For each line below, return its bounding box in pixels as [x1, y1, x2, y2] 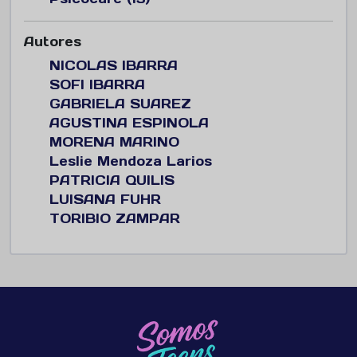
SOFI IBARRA [49, 76, 145, 92]
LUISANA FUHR [49, 191, 161, 207]
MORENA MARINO [49, 134, 179, 150]
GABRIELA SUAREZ [49, 96, 191, 112]
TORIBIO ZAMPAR [49, 210, 180, 226]
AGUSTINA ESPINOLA [49, 115, 209, 131]
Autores [24, 33, 81, 49]
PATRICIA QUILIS [49, 172, 175, 188]
